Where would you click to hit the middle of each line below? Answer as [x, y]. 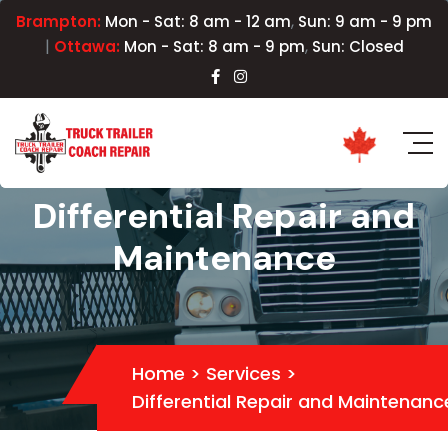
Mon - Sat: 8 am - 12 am [196, 21]
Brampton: [58, 21]
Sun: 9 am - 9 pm [365, 21]
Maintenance [224, 258]
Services [243, 373]
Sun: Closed [357, 46]
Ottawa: [86, 46]
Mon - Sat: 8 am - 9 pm [212, 46]
